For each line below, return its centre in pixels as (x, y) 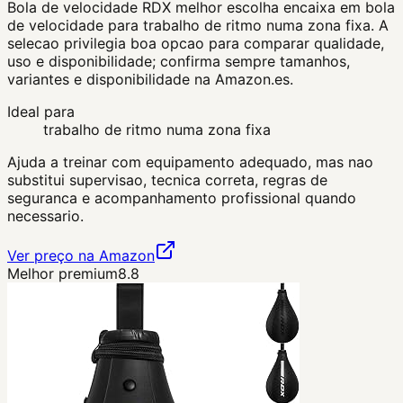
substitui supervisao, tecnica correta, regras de (167, 179)
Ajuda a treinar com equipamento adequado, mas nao (190, 161)
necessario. (45, 215)
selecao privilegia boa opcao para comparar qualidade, (196, 43)
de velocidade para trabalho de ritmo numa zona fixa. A (198, 25)
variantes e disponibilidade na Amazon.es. (150, 79)
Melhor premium (63, 273)
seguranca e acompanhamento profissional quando (182, 197)
